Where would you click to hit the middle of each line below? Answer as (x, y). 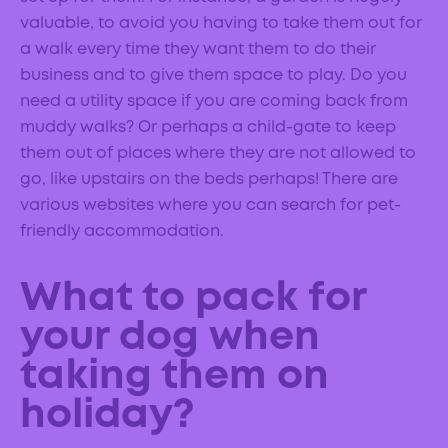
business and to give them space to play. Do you (213, 76)
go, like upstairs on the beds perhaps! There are (209, 180)
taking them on (174, 377)
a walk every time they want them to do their (198, 50)
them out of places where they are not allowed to (218, 154)
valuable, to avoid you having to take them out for (221, 24)
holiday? (112, 416)
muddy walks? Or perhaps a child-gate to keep (208, 128)
